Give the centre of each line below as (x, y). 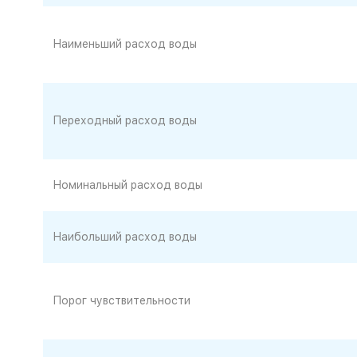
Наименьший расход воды (124, 44)
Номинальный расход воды (127, 185)
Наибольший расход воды (124, 237)
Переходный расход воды (124, 120)
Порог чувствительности (121, 300)
